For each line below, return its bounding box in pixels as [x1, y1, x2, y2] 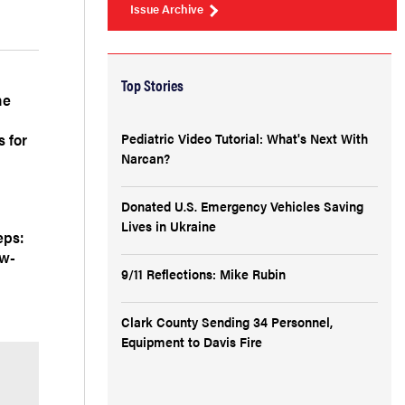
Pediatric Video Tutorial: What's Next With [121, 128, 368, 147]
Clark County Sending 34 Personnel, [121, 312, 333, 331]
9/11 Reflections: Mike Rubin [121, 264, 286, 283]
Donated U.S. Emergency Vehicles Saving [121, 196, 363, 215]
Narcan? [121, 148, 170, 167]
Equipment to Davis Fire [121, 332, 262, 351]
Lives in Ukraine [121, 216, 216, 235]
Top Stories [121, 74, 184, 96]
